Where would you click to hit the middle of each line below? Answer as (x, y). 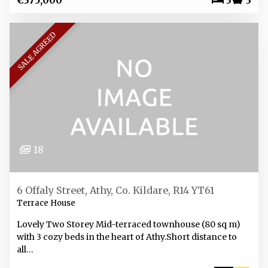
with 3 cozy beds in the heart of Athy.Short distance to (127, 237)
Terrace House (46, 203)
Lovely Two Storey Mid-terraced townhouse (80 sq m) (129, 224)
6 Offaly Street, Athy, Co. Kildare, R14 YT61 (115, 190)
